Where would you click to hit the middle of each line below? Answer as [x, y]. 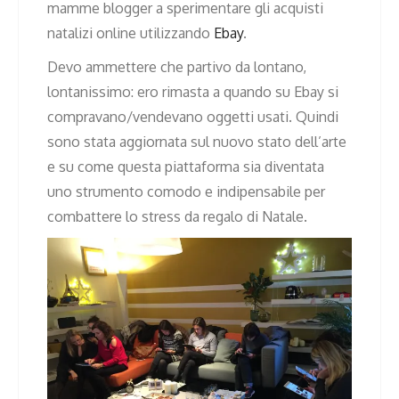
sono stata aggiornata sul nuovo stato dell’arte [197, 141]
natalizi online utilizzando [130, 33]
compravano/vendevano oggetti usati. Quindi [193, 116]
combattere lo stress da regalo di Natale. [177, 216]
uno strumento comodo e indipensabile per [186, 191]
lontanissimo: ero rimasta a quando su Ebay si [193, 91]
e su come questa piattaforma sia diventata [186, 166]
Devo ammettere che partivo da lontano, [177, 66]
